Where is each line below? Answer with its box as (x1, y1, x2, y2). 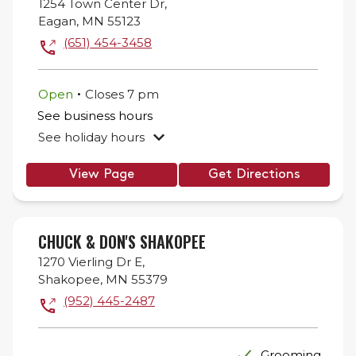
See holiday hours (38, 129, 145, 145)
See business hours (37, 107, 153, 123)
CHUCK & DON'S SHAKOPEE (38, 230, 206, 253)
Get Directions (208, 168, 300, 181)
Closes (85, 86, 127, 102)
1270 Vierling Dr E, (38, 254, 145, 269)
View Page (69, 168, 134, 181)
